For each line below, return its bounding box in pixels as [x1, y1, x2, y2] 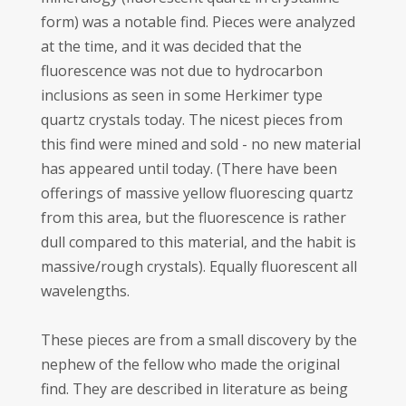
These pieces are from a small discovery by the [40, 330, 357, 350]
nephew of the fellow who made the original [40, 354, 340, 374]
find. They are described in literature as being [40, 379, 348, 399]
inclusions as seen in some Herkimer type [40, 85, 323, 105]
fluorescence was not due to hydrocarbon [40, 61, 323, 81]
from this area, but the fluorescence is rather [40, 208, 346, 227]
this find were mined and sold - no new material [40, 134, 361, 154]
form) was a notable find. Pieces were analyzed [40, 12, 355, 32]
